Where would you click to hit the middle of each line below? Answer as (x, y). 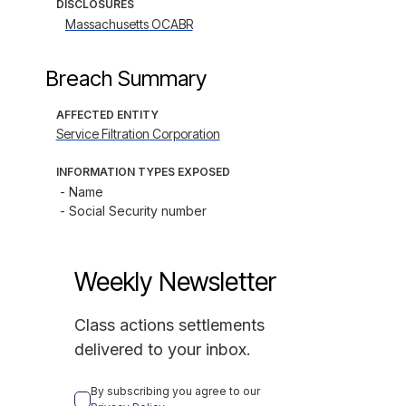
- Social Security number (133, 211)
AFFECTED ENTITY (107, 115)
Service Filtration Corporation (138, 134)
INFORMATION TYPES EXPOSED (143, 172)
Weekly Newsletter (175, 282)
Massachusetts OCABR (129, 24)
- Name (81, 192)
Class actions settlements (169, 325)
